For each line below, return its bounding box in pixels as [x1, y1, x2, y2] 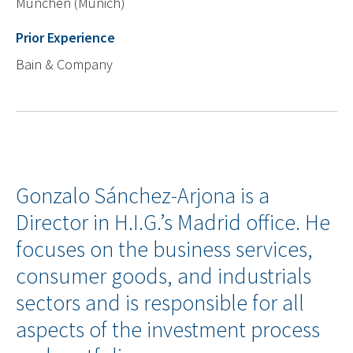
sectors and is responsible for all [16, 289, 304, 318]
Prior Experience [16, 28, 115, 47]
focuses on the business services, [16, 236, 313, 264]
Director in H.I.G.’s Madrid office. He [16, 209, 330, 237]
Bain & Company [16, 55, 113, 74]
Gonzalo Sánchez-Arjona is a [16, 182, 269, 210]
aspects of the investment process [16, 316, 320, 344]
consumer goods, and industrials [16, 262, 311, 291]
